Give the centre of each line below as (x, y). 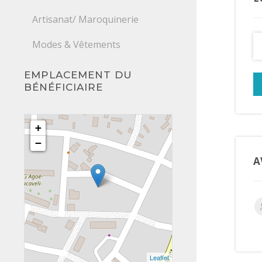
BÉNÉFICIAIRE (64, 87)
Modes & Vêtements (77, 45)
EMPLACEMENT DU (78, 75)
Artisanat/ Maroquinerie (86, 20)
